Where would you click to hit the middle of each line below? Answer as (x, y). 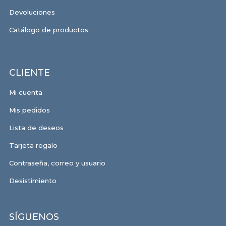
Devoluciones (32, 12)
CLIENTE (29, 72)
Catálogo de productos (48, 30)
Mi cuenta (25, 92)
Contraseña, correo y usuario (57, 163)
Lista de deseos (37, 127)
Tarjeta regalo (33, 145)
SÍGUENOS (34, 217)
